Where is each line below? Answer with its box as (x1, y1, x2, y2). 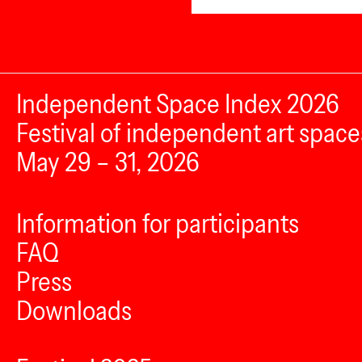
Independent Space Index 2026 (16, 87, 339, 120)
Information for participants (16, 207, 299, 239)
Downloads (16, 294, 132, 326)
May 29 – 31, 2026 (16, 145, 200, 178)
